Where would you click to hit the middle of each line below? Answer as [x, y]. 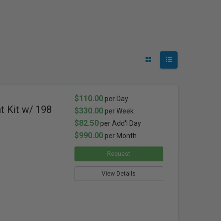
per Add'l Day [120, 123]
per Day [115, 99]
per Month [120, 136]
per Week [118, 111]
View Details [119, 174]
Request [119, 154]
